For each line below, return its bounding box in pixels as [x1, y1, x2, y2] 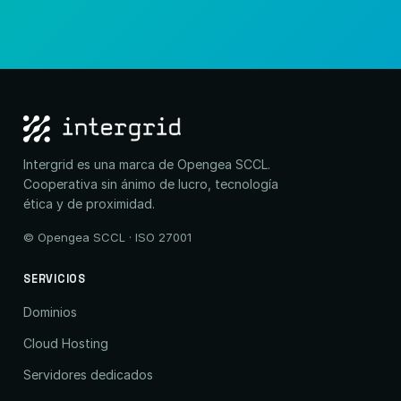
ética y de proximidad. [23, 196, 155, 211]
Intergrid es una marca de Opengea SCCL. [23, 157, 270, 172]
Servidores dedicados [23, 367, 153, 382]
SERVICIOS [23, 272, 86, 286]
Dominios [23, 304, 77, 320]
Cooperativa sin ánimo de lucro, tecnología [23, 176, 278, 192]
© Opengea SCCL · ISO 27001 [23, 230, 192, 244]
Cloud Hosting [23, 336, 108, 351]
